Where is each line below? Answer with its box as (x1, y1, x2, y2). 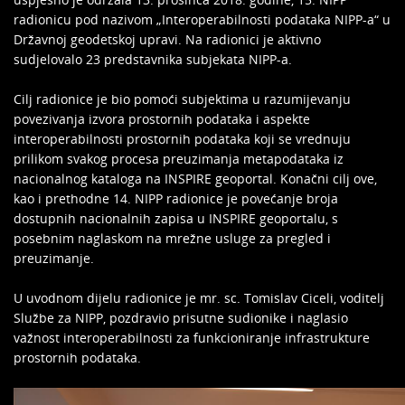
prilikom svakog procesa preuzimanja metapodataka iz (14, 150, 344, 167)
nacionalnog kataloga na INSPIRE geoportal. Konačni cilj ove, (14, 170, 377, 187)
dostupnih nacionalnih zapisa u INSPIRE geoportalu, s (14, 210, 338, 227)
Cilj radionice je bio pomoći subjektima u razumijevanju (14, 90, 351, 108)
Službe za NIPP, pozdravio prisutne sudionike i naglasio (14, 309, 348, 326)
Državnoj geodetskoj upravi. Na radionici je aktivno (14, 31, 321, 48)
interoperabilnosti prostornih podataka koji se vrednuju (14, 130, 351, 147)
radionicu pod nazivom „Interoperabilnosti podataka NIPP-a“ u (14, 11, 391, 28)
